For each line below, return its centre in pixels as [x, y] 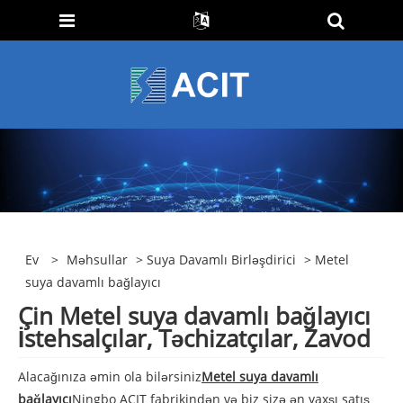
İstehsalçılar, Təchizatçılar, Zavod [194, 338]
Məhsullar [98, 260]
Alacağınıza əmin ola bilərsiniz [110, 376]
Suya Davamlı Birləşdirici [222, 260]
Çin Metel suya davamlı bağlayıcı [194, 315]
